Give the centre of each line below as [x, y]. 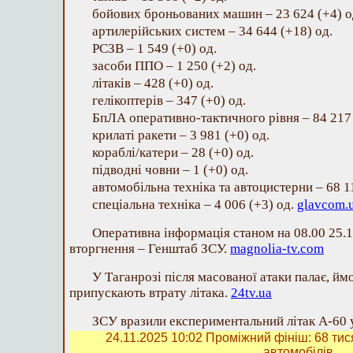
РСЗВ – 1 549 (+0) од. [154, 48]
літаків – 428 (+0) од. [153, 83]
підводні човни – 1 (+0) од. [170, 170]
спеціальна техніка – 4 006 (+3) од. [195, 204]
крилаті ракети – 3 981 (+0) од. [181, 135]
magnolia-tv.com [277, 249]
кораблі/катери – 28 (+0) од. [173, 152]
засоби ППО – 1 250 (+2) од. [174, 66]
